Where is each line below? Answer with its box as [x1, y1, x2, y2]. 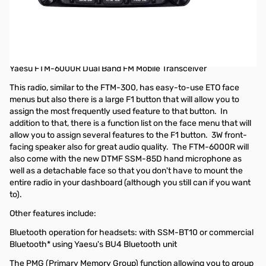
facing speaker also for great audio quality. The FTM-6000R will [9, 142, 249, 152]
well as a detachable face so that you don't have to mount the [9, 166, 243, 176]
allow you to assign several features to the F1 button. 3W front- [9, 130, 247, 140]
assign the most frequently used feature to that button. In [9, 106, 227, 116]
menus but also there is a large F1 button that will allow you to [9, 94, 239, 104]
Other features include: [9, 208, 96, 218]
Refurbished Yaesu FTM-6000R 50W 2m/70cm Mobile [9, 2, 226, 12]
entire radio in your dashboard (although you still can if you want [9, 178, 251, 188]
